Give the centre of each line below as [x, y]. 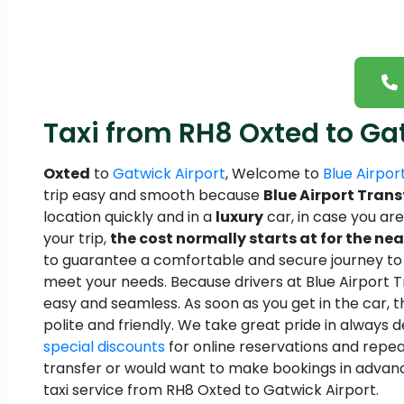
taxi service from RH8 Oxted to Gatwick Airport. [211, 390]
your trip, [77, 239]
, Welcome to [274, 174]
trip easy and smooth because [153, 196]
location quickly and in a [129, 217]
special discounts [104, 347]
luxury [239, 217]
